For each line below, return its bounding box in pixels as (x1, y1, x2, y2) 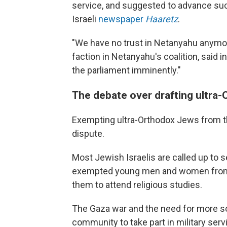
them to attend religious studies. (72, 179, 202, 191)
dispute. (72, 128, 104, 139)
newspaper (98, 14, 145, 25)
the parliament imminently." (72, 65, 181, 76)
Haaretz (145, 14, 178, 25)
